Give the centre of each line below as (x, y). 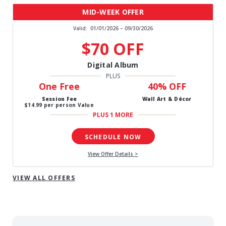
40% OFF (167, 87)
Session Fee (59, 99)
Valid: (80, 29)
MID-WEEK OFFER (113, 12)
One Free (59, 87)
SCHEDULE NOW (113, 137)
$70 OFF (113, 49)
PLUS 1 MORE (113, 115)
